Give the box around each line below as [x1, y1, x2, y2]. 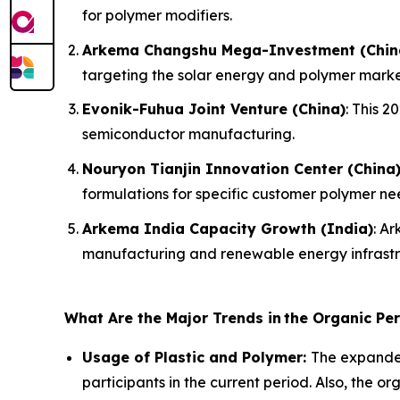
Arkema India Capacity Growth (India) [82, 219, 373, 237]
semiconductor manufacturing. [82, 125, 295, 144]
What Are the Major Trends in [64, 308, 281, 327]
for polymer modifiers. [82, 6, 232, 25]
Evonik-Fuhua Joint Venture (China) [82, 100, 346, 119]
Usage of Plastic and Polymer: [82, 347, 311, 366]
